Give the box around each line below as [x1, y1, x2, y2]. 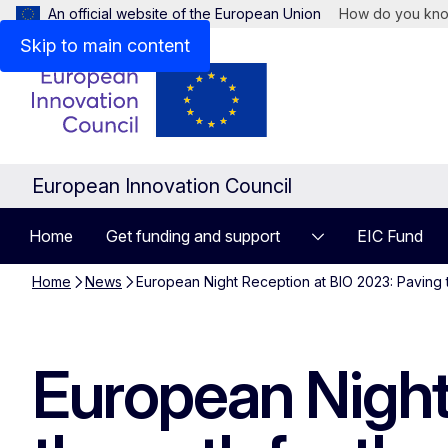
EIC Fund [357, 226, 423, 246]
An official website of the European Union [48, 5, 321, 22]
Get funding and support [106, 226, 280, 246]
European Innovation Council [32, 174, 292, 198]
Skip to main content [20, 35, 190, 56]
